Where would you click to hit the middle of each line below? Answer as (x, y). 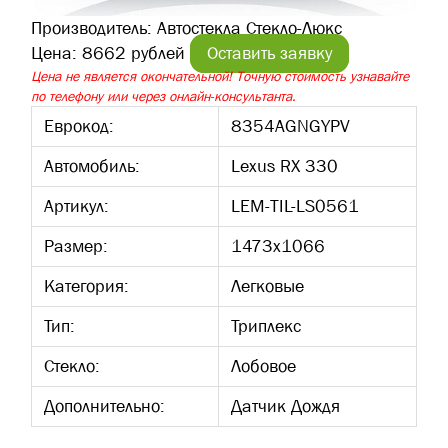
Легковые (267, 286)
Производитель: (94, 28)
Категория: (86, 286)
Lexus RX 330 (284, 166)
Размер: (76, 246)
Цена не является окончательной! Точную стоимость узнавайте (220, 75)
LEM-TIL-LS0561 (295, 206)
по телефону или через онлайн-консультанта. (163, 95)
